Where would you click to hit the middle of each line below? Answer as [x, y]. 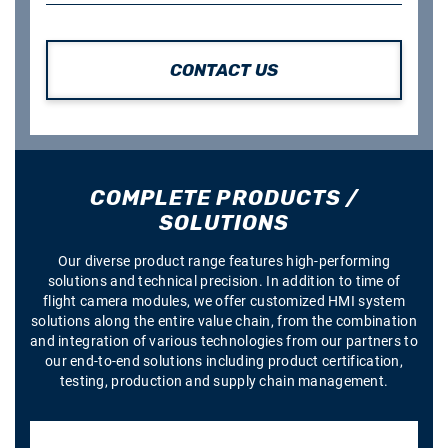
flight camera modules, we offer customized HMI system [224, 301]
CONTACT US [224, 70]
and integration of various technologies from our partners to [224, 341]
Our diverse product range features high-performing [224, 261]
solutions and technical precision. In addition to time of [224, 281]
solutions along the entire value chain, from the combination [224, 321]
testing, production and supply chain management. [224, 381]
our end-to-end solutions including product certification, [224, 361]
